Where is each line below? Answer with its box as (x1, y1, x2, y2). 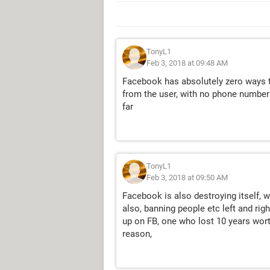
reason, (122, 228, 152, 239)
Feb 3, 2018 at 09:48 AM (146, 58, 228, 67)
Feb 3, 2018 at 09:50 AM (146, 173, 228, 182)
